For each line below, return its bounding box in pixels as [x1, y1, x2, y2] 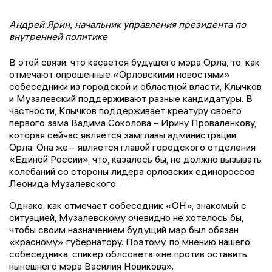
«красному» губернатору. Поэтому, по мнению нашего [9, 235, 250, 248]
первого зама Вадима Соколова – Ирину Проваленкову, [9, 116, 256, 129]
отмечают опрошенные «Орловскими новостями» [9, 67, 230, 80]
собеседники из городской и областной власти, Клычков [9, 80, 262, 92]
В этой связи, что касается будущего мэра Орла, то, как [9, 55, 260, 68]
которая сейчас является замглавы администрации [9, 128, 236, 141]
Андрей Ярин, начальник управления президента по [9, 18, 246, 30]
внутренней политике [9, 30, 110, 42]
